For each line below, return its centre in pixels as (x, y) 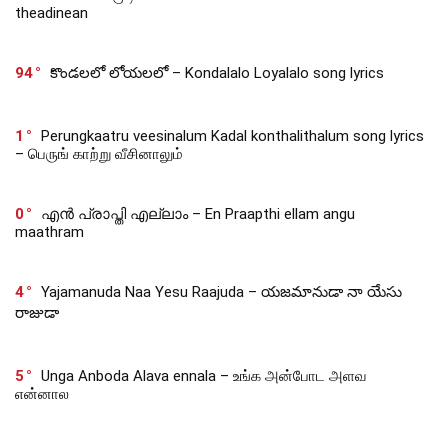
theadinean (51, 12)
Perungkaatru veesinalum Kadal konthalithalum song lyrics (232, 135)
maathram (49, 231)
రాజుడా (37, 312)
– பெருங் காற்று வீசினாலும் (99, 153)
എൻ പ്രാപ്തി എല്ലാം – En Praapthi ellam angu (198, 213)
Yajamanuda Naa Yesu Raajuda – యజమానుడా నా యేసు (221, 291)
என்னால (42, 393)
